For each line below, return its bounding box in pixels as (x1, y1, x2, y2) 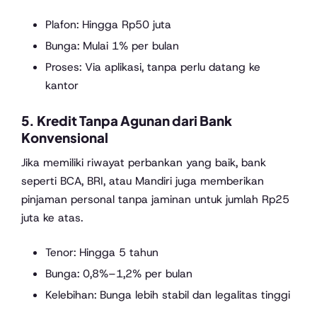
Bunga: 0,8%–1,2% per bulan (45, 265, 192, 281)
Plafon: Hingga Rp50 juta (45, 17, 171, 33)
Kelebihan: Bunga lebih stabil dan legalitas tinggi (45, 287, 290, 302)
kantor (45, 78, 79, 93)
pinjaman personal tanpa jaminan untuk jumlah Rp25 (21, 191, 289, 207)
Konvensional (21, 129, 108, 146)
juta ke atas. (21, 209, 83, 225)
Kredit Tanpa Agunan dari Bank (37, 113, 232, 129)
